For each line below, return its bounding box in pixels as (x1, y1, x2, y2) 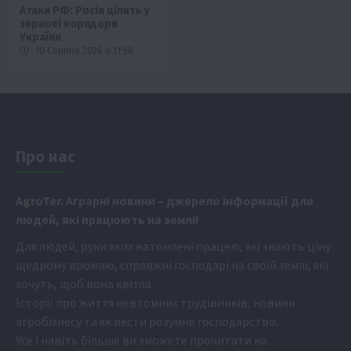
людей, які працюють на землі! (16, 212, 199, 228)
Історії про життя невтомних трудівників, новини (16, 295, 295, 311)
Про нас (16, 147, 75, 167)
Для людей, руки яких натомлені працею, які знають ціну (16, 238, 331, 255)
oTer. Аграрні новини (35, 193, 155, 209)
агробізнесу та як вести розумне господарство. (16, 313, 278, 330)
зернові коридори (20, 17, 118, 31)
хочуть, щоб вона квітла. (16, 276, 154, 292)
